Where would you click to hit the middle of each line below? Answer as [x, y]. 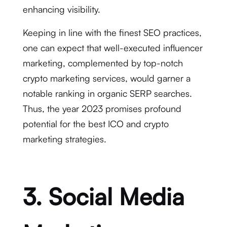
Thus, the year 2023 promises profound [102, 108]
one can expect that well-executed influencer [112, 48]
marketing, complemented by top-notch [103, 63]
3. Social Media [103, 196]
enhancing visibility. [61, 9]
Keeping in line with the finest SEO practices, [112, 32]
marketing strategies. [64, 139]
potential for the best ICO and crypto [96, 124]
